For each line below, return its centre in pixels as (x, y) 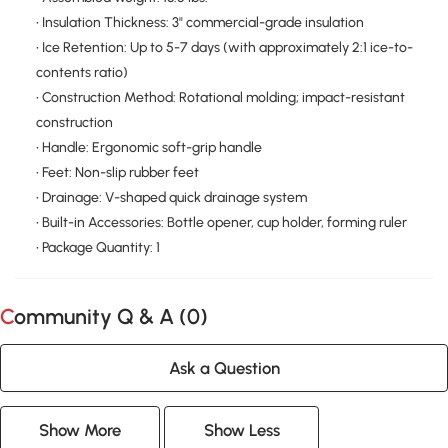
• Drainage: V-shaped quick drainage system (171, 198)
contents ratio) (81, 73)
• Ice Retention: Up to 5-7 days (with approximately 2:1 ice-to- (224, 48)
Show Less (241, 429)
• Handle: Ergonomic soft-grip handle (148, 148)
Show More (80, 429)
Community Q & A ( (100, 316)
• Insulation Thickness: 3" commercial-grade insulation (199, 23)
